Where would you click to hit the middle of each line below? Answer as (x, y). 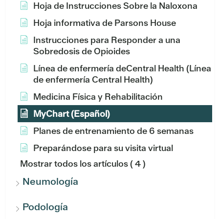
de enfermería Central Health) (93, 80)
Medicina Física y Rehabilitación (98, 97)
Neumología (50, 182)
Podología (45, 207)
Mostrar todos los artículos (74, 164)
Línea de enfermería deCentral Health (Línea (122, 68)
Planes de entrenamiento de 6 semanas (113, 131)
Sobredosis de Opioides (82, 51)
